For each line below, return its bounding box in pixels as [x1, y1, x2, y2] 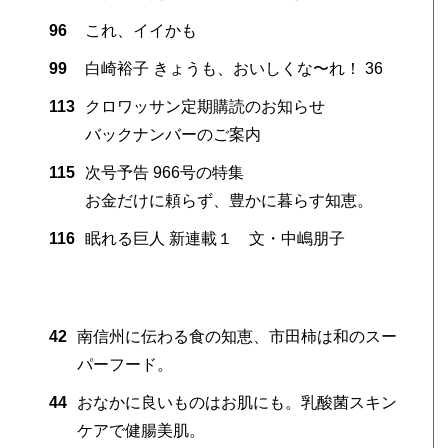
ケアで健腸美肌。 [76, 421, 205, 439]
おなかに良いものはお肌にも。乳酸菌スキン [76, 393, 397, 411]
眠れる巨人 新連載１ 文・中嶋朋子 [84, 229, 345, 247]
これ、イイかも [84, 21, 197, 39]
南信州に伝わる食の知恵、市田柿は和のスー [76, 327, 397, 345]
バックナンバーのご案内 [84, 125, 261, 143]
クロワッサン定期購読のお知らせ [84, 97, 325, 115]
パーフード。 [76, 355, 173, 373]
